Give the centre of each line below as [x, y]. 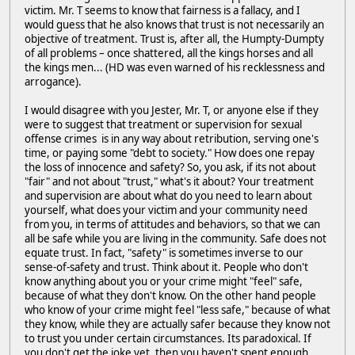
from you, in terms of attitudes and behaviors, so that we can [172, 225]
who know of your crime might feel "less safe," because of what [177, 310]
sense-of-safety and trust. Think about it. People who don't [166, 267]
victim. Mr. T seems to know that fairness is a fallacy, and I [162, 11]
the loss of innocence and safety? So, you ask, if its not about [170, 168]
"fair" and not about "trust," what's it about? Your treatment [169, 182]
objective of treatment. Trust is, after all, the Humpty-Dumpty [174, 39]
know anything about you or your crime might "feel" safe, [164, 282]
